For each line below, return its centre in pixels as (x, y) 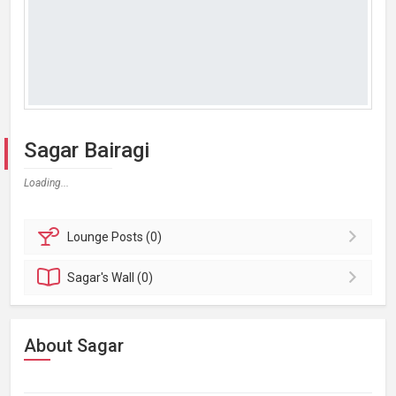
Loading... (46, 183)
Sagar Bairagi (87, 150)
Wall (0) (133, 278)
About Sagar (74, 346)
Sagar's (90, 278)
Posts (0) (137, 237)
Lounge (90, 237)
